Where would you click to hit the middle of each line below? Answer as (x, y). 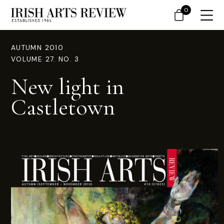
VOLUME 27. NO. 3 (45, 59)
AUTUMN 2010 (37, 48)
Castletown (63, 107)
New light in (67, 86)
